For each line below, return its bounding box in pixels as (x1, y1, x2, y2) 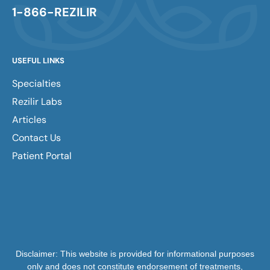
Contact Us (12, 131, 61, 145)
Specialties (12, 77, 61, 90)
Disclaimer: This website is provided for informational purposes (16, 249, 254, 259)
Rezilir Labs (12, 95, 62, 108)
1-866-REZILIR (12, 4, 97, 20)
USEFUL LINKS (12, 55, 64, 66)
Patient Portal (12, 149, 72, 163)
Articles (12, 113, 46, 127)
